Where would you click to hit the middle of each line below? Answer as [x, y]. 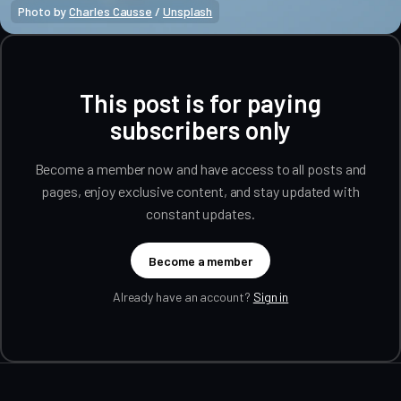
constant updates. [200, 214]
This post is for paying [200, 103]
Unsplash [188, 12]
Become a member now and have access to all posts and [200, 169]
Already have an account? [183, 297]
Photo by [44, 12]
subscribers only [200, 130]
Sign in [271, 297]
